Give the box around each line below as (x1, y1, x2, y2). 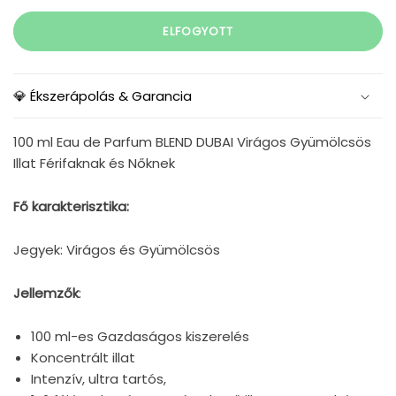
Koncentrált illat (31, 348, 135, 368)
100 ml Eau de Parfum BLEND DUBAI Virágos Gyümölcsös (13, 133, 371, 152)
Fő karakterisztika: (13, 197, 129, 217)
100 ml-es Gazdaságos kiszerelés (31, 327, 249, 346)
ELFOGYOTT (163, 22, 233, 40)
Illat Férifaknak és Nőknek (13, 154, 175, 173)
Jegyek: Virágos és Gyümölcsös (13, 240, 220, 260)
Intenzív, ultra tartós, (31, 369, 166, 389)
